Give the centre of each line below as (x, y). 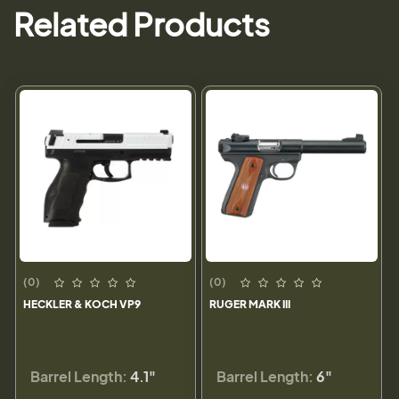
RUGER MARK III (250, 305)
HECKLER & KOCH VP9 (82, 305)
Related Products (142, 24)
